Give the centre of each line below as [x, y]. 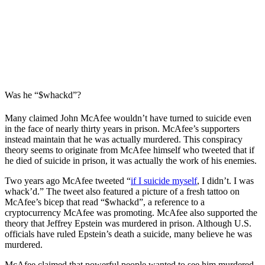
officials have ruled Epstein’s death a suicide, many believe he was [128, 234]
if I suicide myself [164, 181]
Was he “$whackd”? [43, 95]
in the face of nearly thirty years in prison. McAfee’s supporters [122, 129]
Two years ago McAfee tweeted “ [68, 181]
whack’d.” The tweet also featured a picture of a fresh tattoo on [122, 192]
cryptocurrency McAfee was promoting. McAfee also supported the [131, 213]
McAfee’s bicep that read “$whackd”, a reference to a [105, 202]
